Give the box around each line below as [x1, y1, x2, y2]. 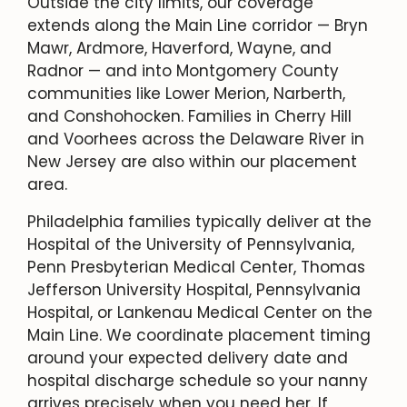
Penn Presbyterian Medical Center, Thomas [27, 255, 365, 278]
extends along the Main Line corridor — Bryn [27, 14, 368, 36]
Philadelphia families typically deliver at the [27, 210, 372, 233]
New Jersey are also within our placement [27, 150, 357, 173]
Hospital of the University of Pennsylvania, [27, 233, 354, 255]
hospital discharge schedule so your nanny [27, 369, 368, 392]
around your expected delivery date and [27, 346, 348, 369]
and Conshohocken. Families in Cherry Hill [27, 104, 352, 127]
